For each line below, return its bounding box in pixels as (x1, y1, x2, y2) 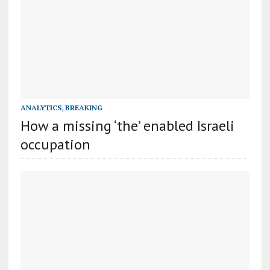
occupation (20, 134, 90, 154)
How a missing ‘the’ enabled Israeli (20, 116, 234, 135)
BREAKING (64, 102, 102, 112)
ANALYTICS (20, 102, 61, 112)
